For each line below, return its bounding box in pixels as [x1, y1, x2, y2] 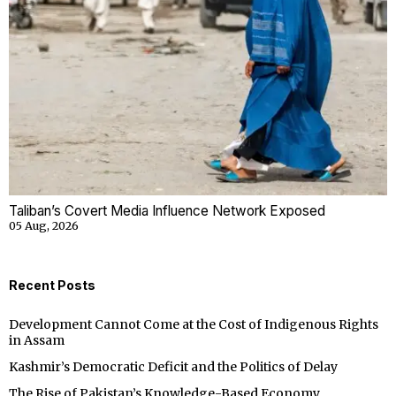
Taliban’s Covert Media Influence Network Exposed [9, 202, 325, 219]
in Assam [9, 331, 65, 348]
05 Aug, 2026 [9, 218, 79, 232]
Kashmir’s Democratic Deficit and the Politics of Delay [9, 358, 338, 375]
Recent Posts [9, 277, 95, 293]
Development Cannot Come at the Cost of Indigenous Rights [9, 316, 378, 332]
